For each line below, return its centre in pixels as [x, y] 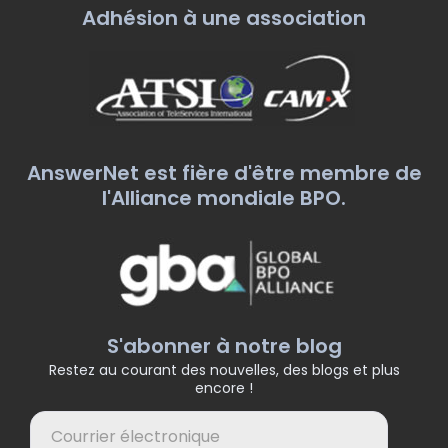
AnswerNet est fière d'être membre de [224, 172]
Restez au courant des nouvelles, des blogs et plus [224, 369]
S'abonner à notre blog [224, 345]
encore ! [224, 387]
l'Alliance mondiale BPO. [224, 197]
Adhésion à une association [224, 17]
